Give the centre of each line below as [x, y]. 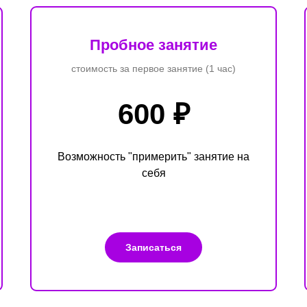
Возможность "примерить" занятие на [153, 156]
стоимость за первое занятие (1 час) [153, 68]
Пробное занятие [153, 45]
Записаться [153, 247]
